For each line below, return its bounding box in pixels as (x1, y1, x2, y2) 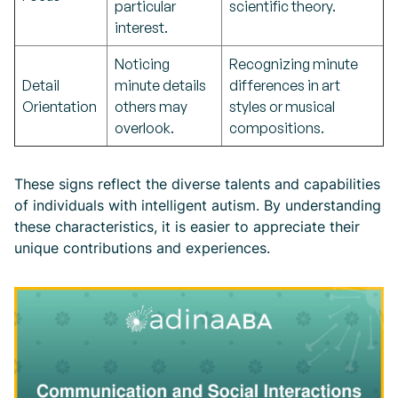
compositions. (229, 119, 324, 137)
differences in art (229, 76, 340, 94)
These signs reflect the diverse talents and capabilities (14, 175, 380, 193)
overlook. (115, 119, 174, 137)
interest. (115, 19, 168, 36)
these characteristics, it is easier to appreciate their (14, 218, 360, 235)
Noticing (115, 55, 170, 73)
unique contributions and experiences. (14, 239, 270, 257)
